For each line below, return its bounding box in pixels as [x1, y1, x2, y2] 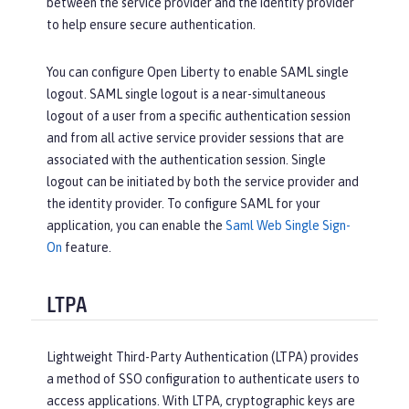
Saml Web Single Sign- [225, 218, 351, 234]
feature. [62, 240, 111, 256]
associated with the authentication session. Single [47, 152, 326, 168]
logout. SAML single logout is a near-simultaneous [47, 87, 326, 102]
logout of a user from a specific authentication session [47, 109, 351, 124]
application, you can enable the [47, 218, 225, 234]
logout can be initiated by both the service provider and [47, 174, 359, 190]
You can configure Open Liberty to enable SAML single [47, 65, 349, 80]
